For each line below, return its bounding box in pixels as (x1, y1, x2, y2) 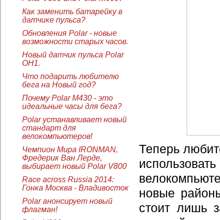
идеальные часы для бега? (22, 102, 122, 110)
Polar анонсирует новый (22, 196, 112, 205)
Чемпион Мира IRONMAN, (22, 145, 118, 154)
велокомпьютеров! (22, 132, 92, 140)
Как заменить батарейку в (22, 7, 122, 16)
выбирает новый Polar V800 (22, 162, 127, 170)
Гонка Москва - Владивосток (22, 183, 129, 192)
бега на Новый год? (22, 80, 96, 89)
